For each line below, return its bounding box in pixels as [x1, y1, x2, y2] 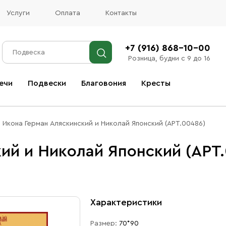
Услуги [7, 10, 30, 17]
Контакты [105, 10, 137, 17]
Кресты [141, 79, 171, 87]
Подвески [28, 79, 66, 87]
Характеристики [90, 198, 162, 207]
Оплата [55, 10, 80, 17]
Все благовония [22, 94, 81, 102]
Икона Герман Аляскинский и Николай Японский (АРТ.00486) [3, 120, 205, 127]
